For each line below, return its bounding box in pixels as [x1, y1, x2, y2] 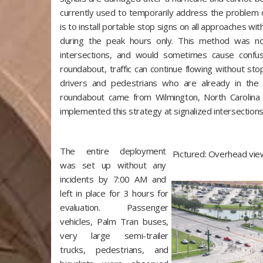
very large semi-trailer [60, 230, 168, 241]
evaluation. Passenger [60, 201, 168, 213]
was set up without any [60, 159, 166, 171]
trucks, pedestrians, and [60, 244, 168, 255]
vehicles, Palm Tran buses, [60, 215, 168, 227]
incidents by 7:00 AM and [60, 173, 166, 185]
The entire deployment [60, 145, 166, 157]
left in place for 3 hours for [60, 187, 168, 199]
